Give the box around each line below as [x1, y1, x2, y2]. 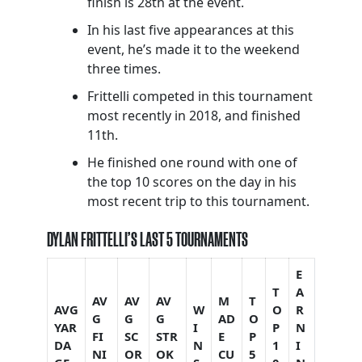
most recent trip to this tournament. [87, 192, 309, 211]
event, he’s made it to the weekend [87, 40, 300, 59]
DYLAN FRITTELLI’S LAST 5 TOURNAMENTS [47, 228, 248, 251]
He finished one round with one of [87, 154, 297, 172]
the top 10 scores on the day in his [87, 173, 297, 192]
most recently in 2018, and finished [87, 107, 301, 125]
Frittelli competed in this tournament [87, 87, 313, 106]
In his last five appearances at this [87, 21, 294, 40]
